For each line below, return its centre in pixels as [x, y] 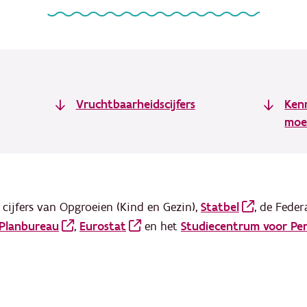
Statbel [220, 207]
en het [161, 226]
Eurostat [103, 226]
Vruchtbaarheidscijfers [135, 105]
